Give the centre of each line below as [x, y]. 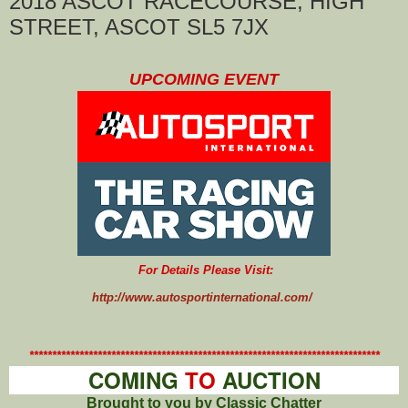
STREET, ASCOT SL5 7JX [139, 27]
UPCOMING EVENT [204, 79]
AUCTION [268, 379]
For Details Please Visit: [204, 270]
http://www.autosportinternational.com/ [202, 297]
